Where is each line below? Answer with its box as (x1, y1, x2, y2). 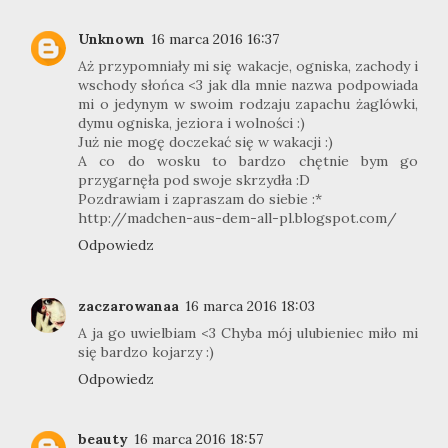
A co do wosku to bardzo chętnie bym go (78, 152, 418, 171)
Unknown (78, 30, 145, 49)
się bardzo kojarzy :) (78, 342, 214, 361)
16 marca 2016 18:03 (185, 296, 315, 315)
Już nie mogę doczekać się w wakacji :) (78, 133, 333, 152)
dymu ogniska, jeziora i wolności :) (78, 114, 305, 133)
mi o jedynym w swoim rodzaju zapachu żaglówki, (78, 95, 418, 114)
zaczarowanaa (78, 296, 179, 315)
